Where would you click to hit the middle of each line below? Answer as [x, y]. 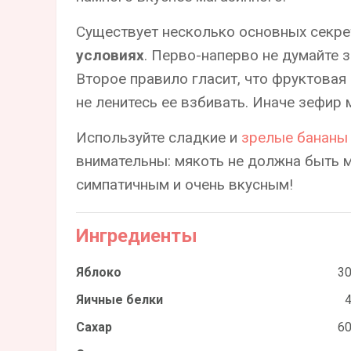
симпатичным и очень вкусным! [185, 184]
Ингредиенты [137, 235]
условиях [110, 55]
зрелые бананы [295, 137]
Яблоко [99, 272]
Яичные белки [119, 299]
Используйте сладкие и [159, 137]
